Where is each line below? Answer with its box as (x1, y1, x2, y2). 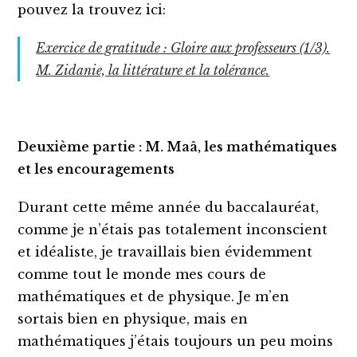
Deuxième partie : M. (18, 138, 167, 155)
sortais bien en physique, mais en (18, 310, 249, 327)
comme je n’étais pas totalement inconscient (18, 221, 328, 237)
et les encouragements (18, 160, 175, 177)
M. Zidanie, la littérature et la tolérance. (36, 61, 270, 78)
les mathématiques (204, 138, 338, 155)
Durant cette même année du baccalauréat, (18, 198, 320, 215)
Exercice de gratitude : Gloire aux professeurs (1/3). (36, 39, 331, 56)
